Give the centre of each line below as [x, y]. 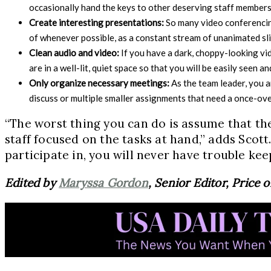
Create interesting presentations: [97, 22]
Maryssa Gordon [103, 182]
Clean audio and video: [75, 52]
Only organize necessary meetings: [100, 83]
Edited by [32, 182]
